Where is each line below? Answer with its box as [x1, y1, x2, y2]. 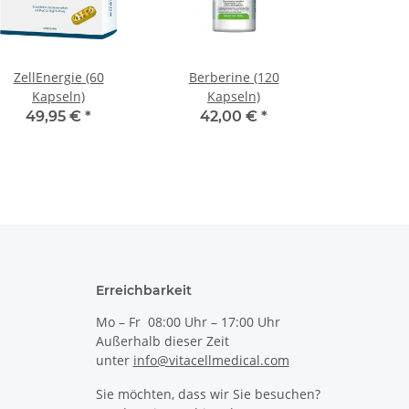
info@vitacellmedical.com [132, 351, 289, 370]
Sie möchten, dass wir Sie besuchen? [95, 385, 320, 404]
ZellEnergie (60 [13, 68, 104, 87]
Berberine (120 [188, 68, 279, 87]
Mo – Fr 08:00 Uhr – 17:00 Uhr [95, 313, 280, 331]
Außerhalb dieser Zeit [95, 332, 229, 351]
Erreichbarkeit [95, 282, 192, 299]
